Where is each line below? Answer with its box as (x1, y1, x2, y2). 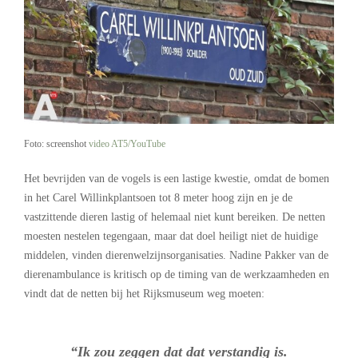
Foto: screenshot (24, 137, 89, 149)
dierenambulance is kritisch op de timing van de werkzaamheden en (24, 268, 329, 281)
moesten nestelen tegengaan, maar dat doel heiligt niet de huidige (24, 230, 318, 243)
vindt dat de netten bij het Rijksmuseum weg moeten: (24, 288, 265, 300)
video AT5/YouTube (89, 137, 165, 149)
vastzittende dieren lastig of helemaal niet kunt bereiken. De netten (24, 211, 325, 224)
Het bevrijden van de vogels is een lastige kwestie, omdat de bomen (24, 173, 329, 185)
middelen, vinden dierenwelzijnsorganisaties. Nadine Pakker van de (24, 249, 328, 262)
